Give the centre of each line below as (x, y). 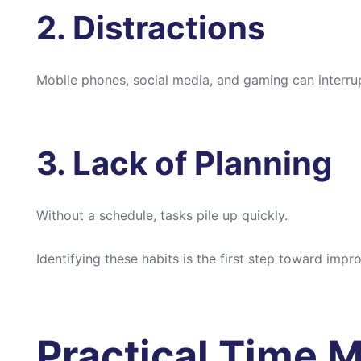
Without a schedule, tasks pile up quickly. (162, 216)
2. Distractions (151, 28)
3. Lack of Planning (184, 164)
